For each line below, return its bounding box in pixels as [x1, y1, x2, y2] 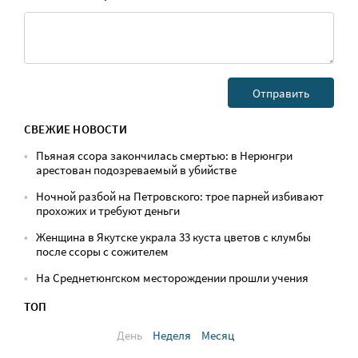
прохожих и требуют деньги [36, 203, 180, 218]
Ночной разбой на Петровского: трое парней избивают [36, 189, 324, 204]
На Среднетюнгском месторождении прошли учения [36, 270, 308, 285]
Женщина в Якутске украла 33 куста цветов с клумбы [36, 229, 311, 245]
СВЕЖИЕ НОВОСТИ [24, 121, 127, 137]
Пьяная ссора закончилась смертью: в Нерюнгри [36, 148, 292, 163]
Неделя [152, 328, 191, 343]
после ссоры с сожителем [36, 244, 169, 259]
